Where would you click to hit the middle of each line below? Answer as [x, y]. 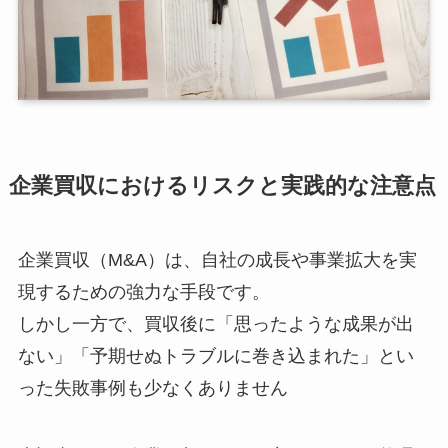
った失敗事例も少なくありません [152, 388]
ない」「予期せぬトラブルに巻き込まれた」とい [215, 356]
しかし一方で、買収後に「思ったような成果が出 [215, 324]
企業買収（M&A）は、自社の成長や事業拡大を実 [217, 260]
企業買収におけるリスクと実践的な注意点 [222, 186]
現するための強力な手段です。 [143, 292]
